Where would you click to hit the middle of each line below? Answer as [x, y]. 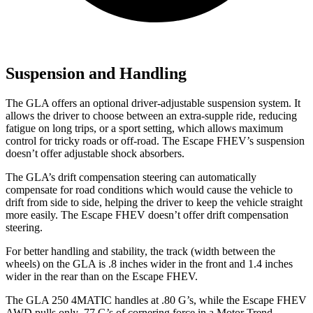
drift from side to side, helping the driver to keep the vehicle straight [154, 202]
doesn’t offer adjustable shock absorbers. [95, 153]
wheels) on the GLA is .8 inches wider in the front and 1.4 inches [149, 263]
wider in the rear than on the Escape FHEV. [102, 276]
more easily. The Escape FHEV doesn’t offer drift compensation [147, 214]
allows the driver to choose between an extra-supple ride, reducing [151, 115]
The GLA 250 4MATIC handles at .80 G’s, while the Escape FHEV [156, 300]
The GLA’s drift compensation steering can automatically [131, 177]
